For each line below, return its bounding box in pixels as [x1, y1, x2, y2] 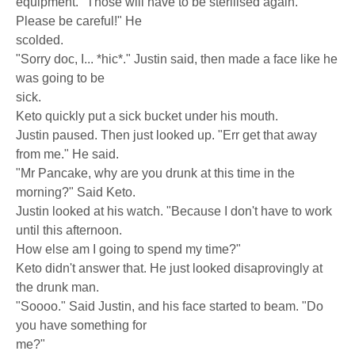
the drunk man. [16, 281, 99, 294]
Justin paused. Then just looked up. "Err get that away [16, 128, 317, 142]
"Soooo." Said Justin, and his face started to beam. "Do [16, 300, 323, 313]
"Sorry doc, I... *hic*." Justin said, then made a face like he [16, 52, 338, 66]
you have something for [16, 319, 147, 332]
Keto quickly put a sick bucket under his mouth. [16, 109, 278, 123]
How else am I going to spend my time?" [16, 242, 241, 256]
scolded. [16, 33, 63, 47]
